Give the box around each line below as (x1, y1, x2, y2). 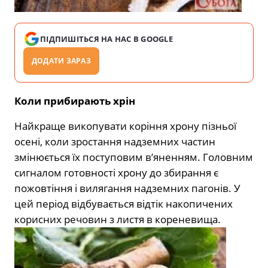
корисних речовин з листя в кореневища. (14, 212, 221, 227)
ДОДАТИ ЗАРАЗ (32, 56, 91, 66)
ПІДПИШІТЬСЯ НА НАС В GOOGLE (40, 33, 173, 45)
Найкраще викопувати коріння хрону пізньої (14, 119, 236, 133)
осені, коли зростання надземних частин (14, 135, 215, 149)
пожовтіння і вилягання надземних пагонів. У (14, 181, 240, 196)
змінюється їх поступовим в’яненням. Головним (14, 150, 253, 165)
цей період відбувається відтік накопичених (14, 197, 233, 211)
